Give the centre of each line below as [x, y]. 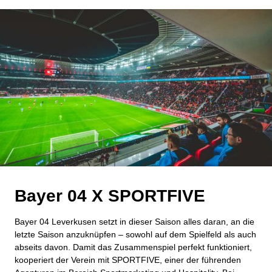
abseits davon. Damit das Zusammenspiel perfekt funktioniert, [133, 247]
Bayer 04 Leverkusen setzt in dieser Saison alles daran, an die [134, 222]
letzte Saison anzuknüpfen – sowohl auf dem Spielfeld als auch [135, 235]
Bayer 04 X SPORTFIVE [110, 196]
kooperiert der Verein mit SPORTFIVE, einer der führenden [128, 260]
